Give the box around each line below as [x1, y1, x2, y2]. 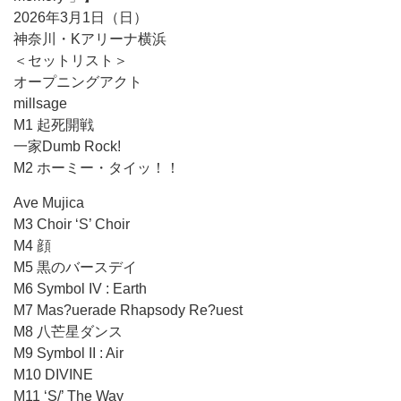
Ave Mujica [13, 195, 84, 210]
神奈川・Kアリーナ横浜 [13, 31, 166, 47]
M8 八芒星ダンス [13, 324, 123, 339]
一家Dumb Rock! [13, 139, 121, 154]
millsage [13, 96, 67, 111]
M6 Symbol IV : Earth [13, 281, 147, 296]
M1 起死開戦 [13, 117, 94, 132]
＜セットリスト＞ [13, 53, 128, 68]
